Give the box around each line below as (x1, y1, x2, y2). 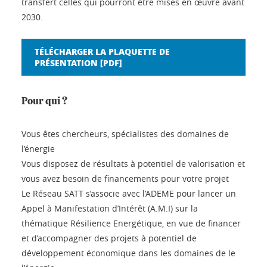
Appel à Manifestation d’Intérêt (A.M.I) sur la (21, 202, 198, 214)
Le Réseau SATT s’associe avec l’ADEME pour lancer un (21, 187, 236, 199)
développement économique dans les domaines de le (21, 247, 235, 259)
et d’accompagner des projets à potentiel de (21, 232, 197, 244)
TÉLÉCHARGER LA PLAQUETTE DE (35, 45, 170, 57)
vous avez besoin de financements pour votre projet (21, 172, 229, 184)
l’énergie (21, 142, 55, 154)
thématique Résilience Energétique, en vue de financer (21, 217, 241, 229)
